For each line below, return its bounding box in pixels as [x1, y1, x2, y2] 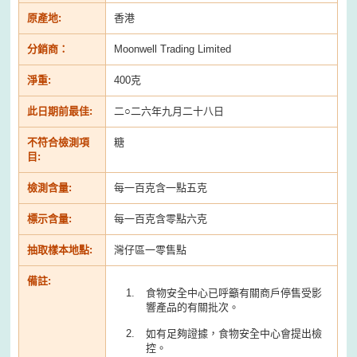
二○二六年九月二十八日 [114, 104, 225, 117]
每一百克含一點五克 [114, 181, 208, 194]
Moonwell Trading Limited [114, 42, 232, 55]
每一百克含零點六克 [114, 212, 208, 225]
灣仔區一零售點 [114, 243, 187, 256]
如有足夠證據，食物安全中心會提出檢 [146, 327, 323, 339]
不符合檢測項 [27, 135, 90, 148]
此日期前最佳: [27, 104, 93, 117]
